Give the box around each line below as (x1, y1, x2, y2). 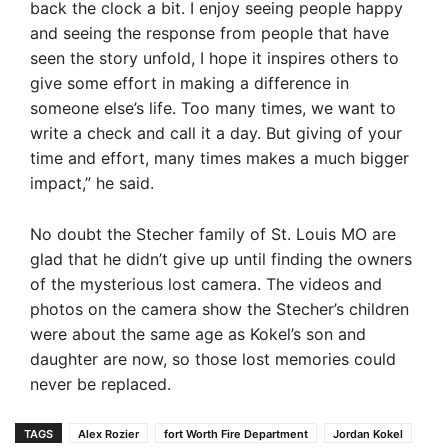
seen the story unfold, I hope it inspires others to (30, 47, 399, 68)
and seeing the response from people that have (30, 22, 389, 43)
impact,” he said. (30, 172, 154, 193)
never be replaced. (30, 373, 171, 394)
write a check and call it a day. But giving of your (30, 122, 402, 143)
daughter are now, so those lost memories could (30, 348, 396, 369)
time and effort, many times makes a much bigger (30, 147, 409, 168)
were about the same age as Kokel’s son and (30, 323, 366, 344)
